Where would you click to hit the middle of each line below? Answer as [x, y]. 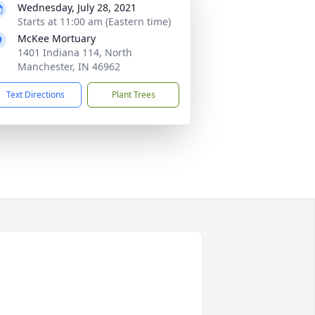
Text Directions [36, 95]
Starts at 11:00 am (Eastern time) [94, 21]
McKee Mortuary [57, 38]
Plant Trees [133, 95]
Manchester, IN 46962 [69, 66]
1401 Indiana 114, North [75, 52]
